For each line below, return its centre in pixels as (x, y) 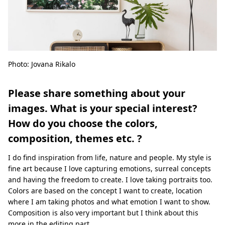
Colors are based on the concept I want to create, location (105, 190)
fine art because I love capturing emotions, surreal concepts (109, 168)
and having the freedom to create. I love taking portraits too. (110, 179)
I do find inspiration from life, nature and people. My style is (110, 157)
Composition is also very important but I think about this (103, 212)
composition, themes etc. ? (75, 138)
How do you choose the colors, (83, 123)
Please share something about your (97, 93)
